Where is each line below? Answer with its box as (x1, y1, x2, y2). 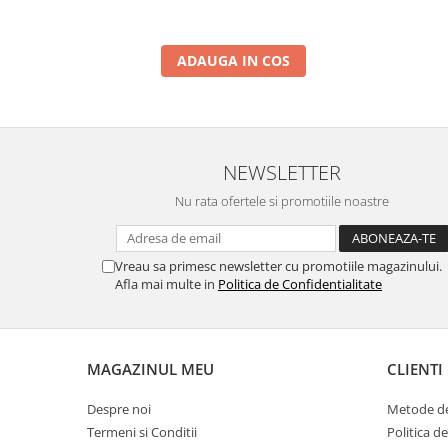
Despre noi (87, 399, 151, 418)
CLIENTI (387, 358, 443, 379)
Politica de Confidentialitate (218, 274, 382, 293)
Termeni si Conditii (87, 422, 197, 441)
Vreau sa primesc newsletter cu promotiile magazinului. (115, 256, 442, 275)
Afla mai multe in (115, 274, 218, 293)
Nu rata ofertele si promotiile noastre (175, 191, 389, 210)
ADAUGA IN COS (177, 50, 290, 70)
